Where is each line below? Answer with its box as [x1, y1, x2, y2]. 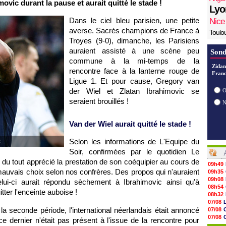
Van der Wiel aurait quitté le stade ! [69, 120, 191, 128]
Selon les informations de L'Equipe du [69, 137, 199, 146]
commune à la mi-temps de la [69, 56, 199, 65]
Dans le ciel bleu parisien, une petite [69, 16, 199, 25]
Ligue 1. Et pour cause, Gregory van [69, 77, 199, 85]
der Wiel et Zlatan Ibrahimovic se [69, 87, 199, 95]
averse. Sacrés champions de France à [69, 26, 199, 35]
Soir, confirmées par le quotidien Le [69, 147, 199, 156]
